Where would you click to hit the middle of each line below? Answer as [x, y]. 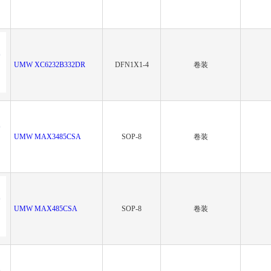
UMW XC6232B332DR [50, 65]
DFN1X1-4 [132, 65]
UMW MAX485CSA [46, 209]
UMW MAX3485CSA [47, 137]
